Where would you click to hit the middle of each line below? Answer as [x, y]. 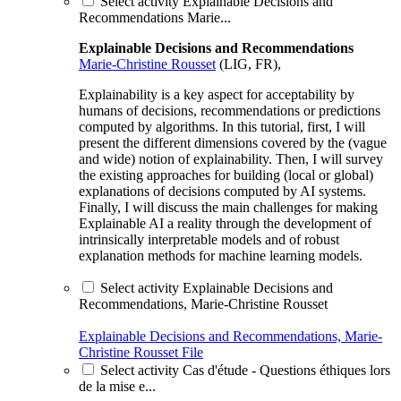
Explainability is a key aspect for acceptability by [217, 94]
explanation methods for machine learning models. [221, 255]
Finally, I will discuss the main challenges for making [228, 207]
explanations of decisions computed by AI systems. [222, 191]
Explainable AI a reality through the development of [225, 223]
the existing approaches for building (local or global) [226, 175]
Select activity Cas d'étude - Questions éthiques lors [245, 370]
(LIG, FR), [248, 64]
